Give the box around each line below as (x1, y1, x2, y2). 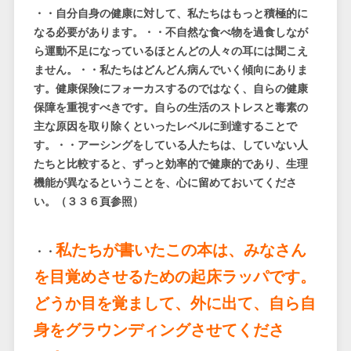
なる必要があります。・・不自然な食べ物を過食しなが (33, 26, 308, 39)
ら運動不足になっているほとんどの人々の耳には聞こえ (33, 45, 308, 58)
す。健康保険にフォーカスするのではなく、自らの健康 (33, 82, 308, 96)
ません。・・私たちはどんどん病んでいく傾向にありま (33, 63, 308, 77)
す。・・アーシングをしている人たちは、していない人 (33, 139, 308, 152)
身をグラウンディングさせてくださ (33, 320, 284, 339)
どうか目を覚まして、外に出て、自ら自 (33, 294, 316, 313)
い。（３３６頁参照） (33, 195, 143, 208)
